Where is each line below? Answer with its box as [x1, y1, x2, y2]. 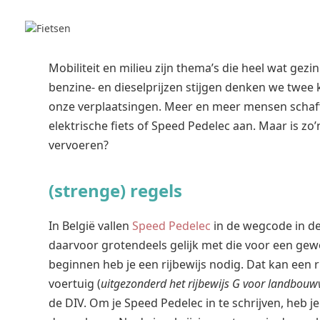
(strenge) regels [48, 179, 182, 203]
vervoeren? [48, 136, 109, 153]
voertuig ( [48, 276, 101, 292]
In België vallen [48, 218, 132, 234]
